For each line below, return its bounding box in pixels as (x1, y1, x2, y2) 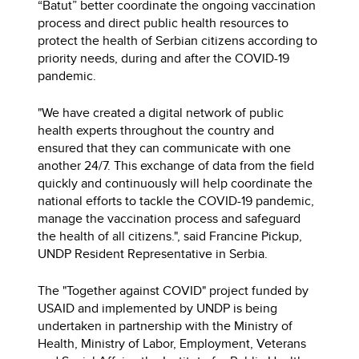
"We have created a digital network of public (38, 103, 284, 123)
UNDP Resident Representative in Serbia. (38, 244, 268, 264)
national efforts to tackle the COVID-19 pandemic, (38, 192, 315, 211)
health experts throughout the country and (38, 121, 275, 140)
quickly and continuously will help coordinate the (38, 174, 313, 193)
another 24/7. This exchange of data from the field (38, 156, 315, 175)
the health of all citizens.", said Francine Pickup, (38, 227, 303, 246)
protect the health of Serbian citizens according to (38, 31, 318, 50)
